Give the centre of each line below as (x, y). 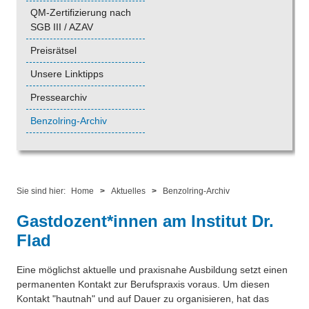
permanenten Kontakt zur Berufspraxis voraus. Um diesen (143, 285)
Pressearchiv (59, 98)
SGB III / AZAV (62, 27)
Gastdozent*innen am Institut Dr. (145, 221)
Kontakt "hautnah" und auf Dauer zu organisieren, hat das (143, 299)
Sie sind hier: (42, 191)
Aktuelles (128, 191)
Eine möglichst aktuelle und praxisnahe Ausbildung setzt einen (152, 270)
